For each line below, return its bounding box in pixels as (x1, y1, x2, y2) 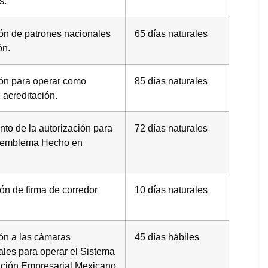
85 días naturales (135, 75, 208, 86)
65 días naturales (135, 28, 208, 39)
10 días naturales (135, 184, 208, 195)
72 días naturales (135, 122, 208, 133)
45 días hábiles (135, 231, 199, 242)
